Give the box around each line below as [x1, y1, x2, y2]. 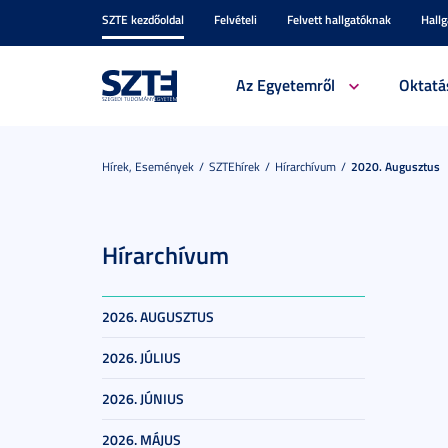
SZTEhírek [209, 158, 260, 175]
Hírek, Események [102, 158, 194, 175]
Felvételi [214, 11, 257, 28]
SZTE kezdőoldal [102, 11, 184, 28]
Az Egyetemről [235, 73, 335, 96]
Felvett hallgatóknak [287, 11, 391, 28]
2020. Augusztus [351, 158, 440, 175]
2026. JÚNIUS [102, 389, 184, 408]
